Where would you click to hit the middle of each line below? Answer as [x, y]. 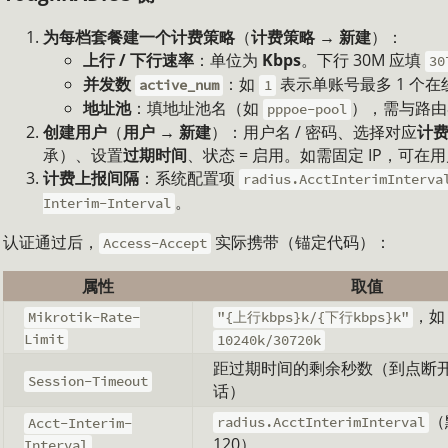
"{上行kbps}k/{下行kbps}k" [313, 317]
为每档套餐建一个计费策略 [139, 37]
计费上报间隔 [91, 178]
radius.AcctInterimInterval [321, 422]
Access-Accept [155, 243]
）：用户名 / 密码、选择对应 [314, 132]
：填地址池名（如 [197, 108]
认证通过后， [51, 242]
